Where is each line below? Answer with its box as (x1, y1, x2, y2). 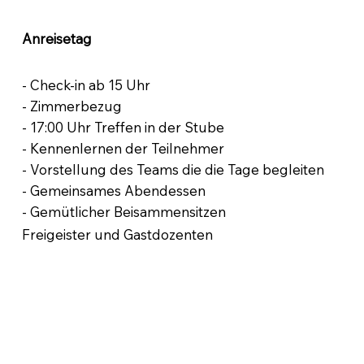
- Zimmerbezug (22, 97, 123, 115)
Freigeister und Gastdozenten (22, 225, 214, 243)
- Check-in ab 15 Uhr (22, 76, 151, 94)
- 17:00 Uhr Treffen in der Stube (22, 119, 225, 136)
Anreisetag (22, 30, 93, 48)
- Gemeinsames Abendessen (22, 182, 206, 200)
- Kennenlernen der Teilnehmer (22, 140, 225, 158)
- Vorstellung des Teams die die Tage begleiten (22, 161, 325, 179)
